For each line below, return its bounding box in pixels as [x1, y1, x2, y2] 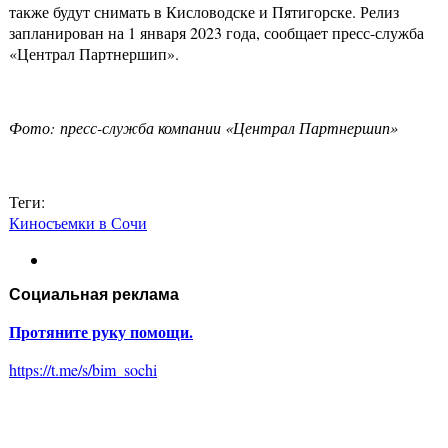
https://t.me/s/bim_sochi [9, 359, 157, 381]
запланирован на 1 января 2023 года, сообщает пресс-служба [9, 22, 424, 44]
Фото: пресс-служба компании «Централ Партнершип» [9, 117, 398, 139]
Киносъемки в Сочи [9, 212, 147, 234]
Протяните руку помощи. [9, 320, 193, 344]
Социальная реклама [9, 286, 179, 304]
